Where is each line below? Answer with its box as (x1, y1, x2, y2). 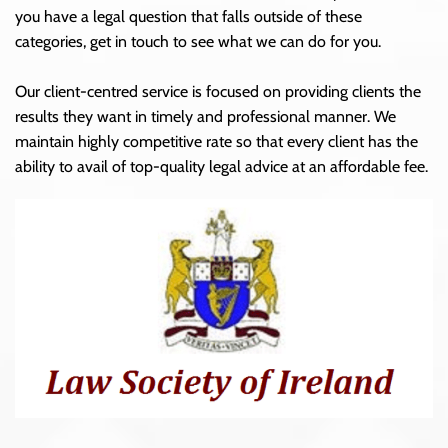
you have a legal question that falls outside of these (15, 6, 362, 26)
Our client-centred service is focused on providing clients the (15, 81, 421, 101)
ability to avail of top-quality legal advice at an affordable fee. (15, 156, 428, 176)
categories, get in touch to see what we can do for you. (15, 31, 381, 51)
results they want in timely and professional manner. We (15, 106, 396, 126)
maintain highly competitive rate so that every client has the (15, 131, 418, 151)
